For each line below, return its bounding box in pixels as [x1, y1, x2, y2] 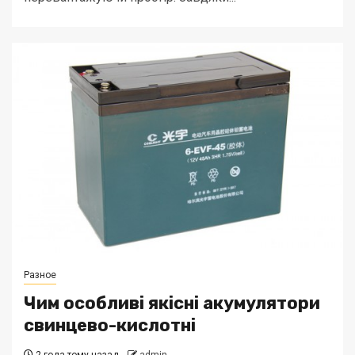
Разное [24, 269, 56, 281]
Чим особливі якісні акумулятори [24, 292, 320, 314]
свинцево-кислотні [24, 315, 196, 336]
